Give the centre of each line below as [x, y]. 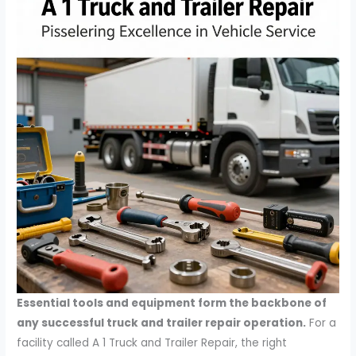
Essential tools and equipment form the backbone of [172, 303]
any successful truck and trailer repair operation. [162, 323]
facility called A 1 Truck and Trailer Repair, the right [152, 342]
